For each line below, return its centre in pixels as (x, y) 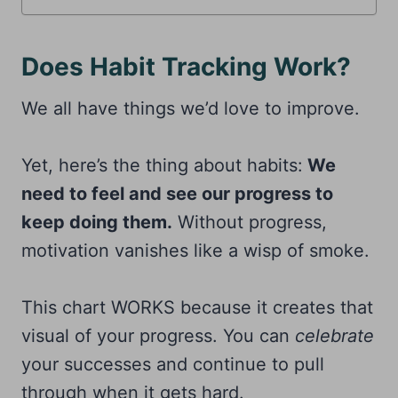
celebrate (334, 335)
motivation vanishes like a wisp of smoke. (195, 250)
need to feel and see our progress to (177, 193)
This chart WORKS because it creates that (197, 307)
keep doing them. (97, 222)
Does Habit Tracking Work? (186, 66)
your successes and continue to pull (173, 364)
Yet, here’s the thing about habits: (162, 165)
